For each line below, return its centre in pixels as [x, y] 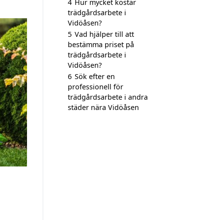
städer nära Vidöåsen [103, 107]
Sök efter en [95, 76]
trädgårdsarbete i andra [108, 97]
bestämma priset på [101, 44]
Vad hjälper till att [104, 34]
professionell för [96, 87]
